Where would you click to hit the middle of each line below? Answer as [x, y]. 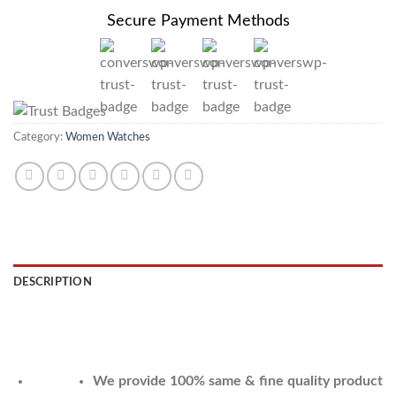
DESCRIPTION [53, 282]
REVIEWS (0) [48, 318]
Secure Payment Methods [198, 21]
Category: [39, 137]
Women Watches [108, 137]
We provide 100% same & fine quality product [237, 381]
